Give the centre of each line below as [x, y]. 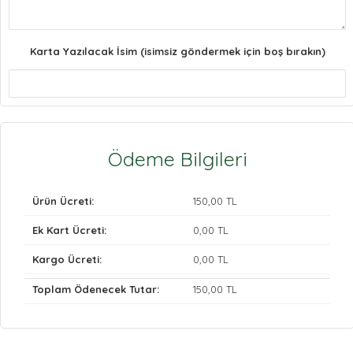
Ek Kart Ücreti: [69, 230]
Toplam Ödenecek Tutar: [96, 289]
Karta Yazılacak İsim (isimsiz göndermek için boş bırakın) [177, 51]
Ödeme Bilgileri [177, 158]
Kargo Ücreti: [67, 259]
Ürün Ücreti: [63, 201]
